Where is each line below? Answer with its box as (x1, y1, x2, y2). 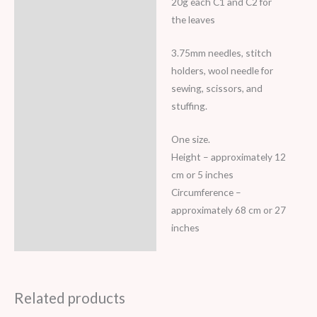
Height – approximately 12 (171, 150, 286, 163)
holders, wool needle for (171, 64, 273, 77)
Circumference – (171, 185, 241, 198)
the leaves (171, 13, 215, 26)
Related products (14, 289, 125, 307)
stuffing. (171, 100, 207, 113)
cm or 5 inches (171, 168, 234, 180)
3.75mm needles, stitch (171, 47, 272, 59)
